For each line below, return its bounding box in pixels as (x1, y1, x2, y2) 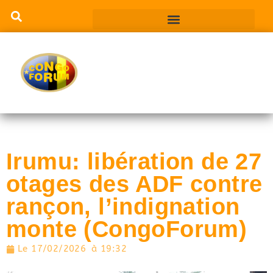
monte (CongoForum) (6, 216, 247, 243)
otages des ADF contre (6, 171, 263, 197)
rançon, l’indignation (6, 194, 240, 220)
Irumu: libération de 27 (6, 149, 262, 175)
